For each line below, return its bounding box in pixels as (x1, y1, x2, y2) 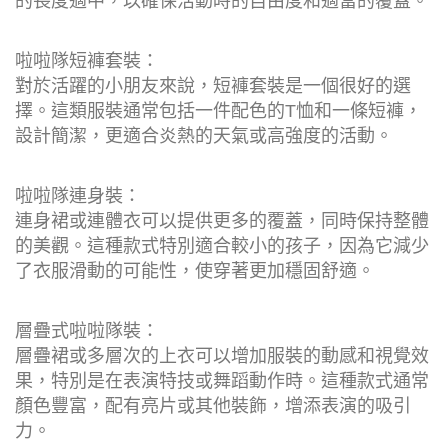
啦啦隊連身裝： (15, 185, 141, 206)
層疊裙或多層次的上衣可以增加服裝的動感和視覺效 (15, 345, 429, 366)
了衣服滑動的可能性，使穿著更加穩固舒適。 (15, 260, 375, 281)
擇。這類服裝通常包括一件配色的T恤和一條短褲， (15, 100, 422, 121)
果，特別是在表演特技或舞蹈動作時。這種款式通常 (15, 370, 429, 391)
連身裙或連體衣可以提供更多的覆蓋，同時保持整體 (15, 210, 429, 231)
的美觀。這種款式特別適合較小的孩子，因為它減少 (15, 235, 429, 256)
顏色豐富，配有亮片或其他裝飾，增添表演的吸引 (15, 395, 411, 416)
